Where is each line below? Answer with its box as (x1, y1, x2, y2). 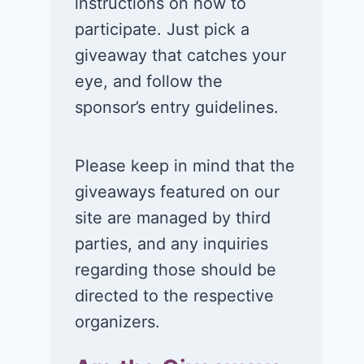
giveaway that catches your (75, 45, 287, 65)
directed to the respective (75, 286, 275, 305)
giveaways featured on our (75, 182, 280, 201)
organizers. (75, 312, 161, 331)
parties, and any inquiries (75, 234, 269, 253)
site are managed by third (75, 208, 271, 227)
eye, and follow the (75, 71, 223, 91)
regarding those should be (75, 260, 277, 279)
